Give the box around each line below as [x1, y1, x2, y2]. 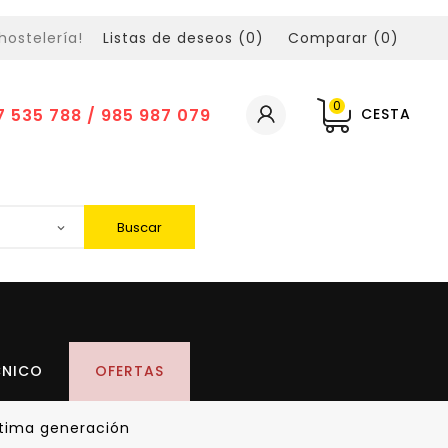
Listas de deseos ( [103, 28, 246, 48]
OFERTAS [95, 361, 164, 381]
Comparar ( [288, 28, 381, 48]
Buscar [116, 218, 162, 237]
